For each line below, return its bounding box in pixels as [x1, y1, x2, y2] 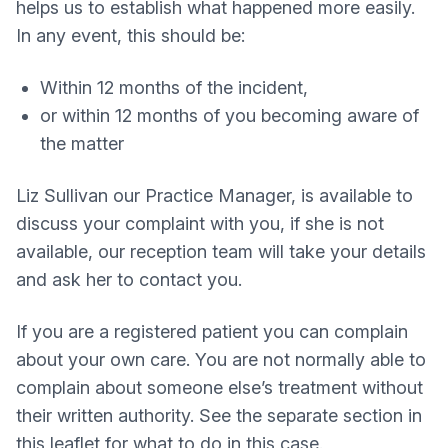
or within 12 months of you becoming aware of [40, 105, 419, 126]
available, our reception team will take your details [16, 241, 426, 262]
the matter [40, 133, 124, 154]
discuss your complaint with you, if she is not [16, 213, 384, 234]
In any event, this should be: [16, 25, 245, 46]
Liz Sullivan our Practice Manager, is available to [16, 185, 413, 206]
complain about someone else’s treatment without [16, 377, 423, 398]
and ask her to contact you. [16, 269, 242, 290]
